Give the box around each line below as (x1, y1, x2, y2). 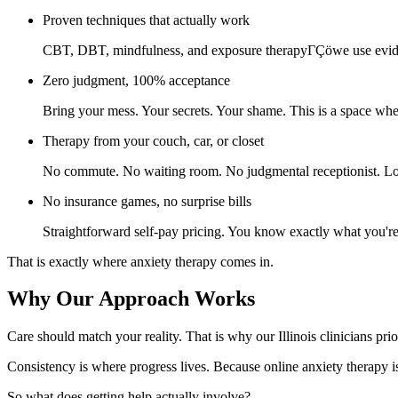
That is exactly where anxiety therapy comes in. (7, 253, 274, 269)
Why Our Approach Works (7, 287, 255, 311)
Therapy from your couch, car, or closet (43, 132, 264, 148)
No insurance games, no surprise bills (43, 193, 251, 209)
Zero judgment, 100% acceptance (43, 72, 230, 88)
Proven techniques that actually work (43, 12, 250, 28)
